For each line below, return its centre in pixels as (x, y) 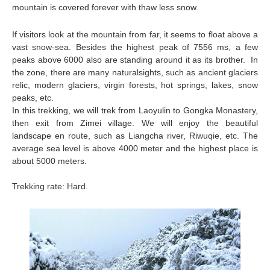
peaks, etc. (34, 97)
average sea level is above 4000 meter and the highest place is (135, 148)
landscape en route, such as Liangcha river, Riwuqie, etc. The (135, 135)
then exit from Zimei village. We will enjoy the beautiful (135, 123)
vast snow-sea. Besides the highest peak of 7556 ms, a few (135, 47)
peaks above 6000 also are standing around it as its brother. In (135, 59)
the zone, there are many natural (75, 72)
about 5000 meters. (49, 161)
